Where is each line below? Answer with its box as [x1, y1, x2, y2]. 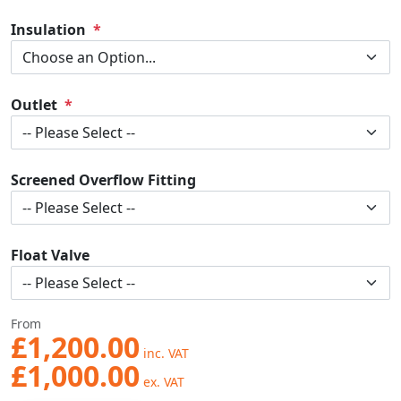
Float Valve [11, 245, 90, 265]
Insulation [11, 20, 86, 39]
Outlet [11, 95, 57, 115]
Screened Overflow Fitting [11, 170, 196, 190]
